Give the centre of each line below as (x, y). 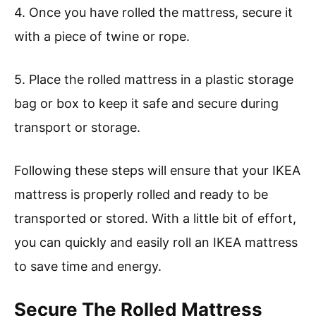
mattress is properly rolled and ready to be (141, 195)
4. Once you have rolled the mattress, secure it (153, 13)
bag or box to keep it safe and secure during (146, 104)
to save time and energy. (88, 267)
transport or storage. (77, 128)
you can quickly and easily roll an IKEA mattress (156, 243)
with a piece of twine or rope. (102, 37)
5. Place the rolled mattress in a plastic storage (154, 80)
